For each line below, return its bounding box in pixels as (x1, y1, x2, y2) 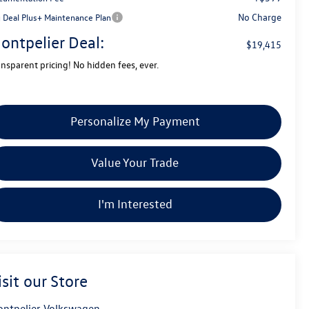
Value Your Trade (91, 154, 179, 170)
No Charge (237, 10, 281, 23)
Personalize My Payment (70, 113, 200, 128)
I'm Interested (97, 196, 172, 211)
